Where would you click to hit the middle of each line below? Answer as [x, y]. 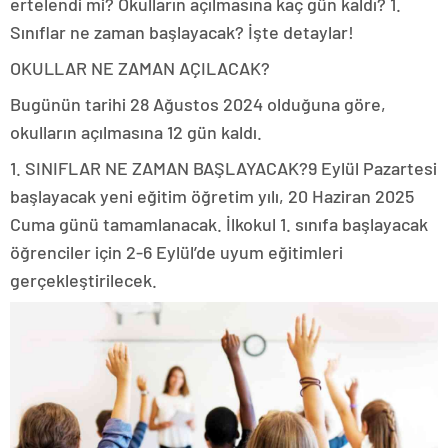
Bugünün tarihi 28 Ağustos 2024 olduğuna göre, [198, 103]
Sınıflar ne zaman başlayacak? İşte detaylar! [182, 31]
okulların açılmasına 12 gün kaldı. [136, 131]
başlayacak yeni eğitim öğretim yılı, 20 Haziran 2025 [212, 195]
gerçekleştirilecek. [83, 279]
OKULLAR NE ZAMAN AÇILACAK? [140, 67]
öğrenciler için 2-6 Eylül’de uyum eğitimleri [176, 251]
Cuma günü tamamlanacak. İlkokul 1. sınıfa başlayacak [219, 223]
